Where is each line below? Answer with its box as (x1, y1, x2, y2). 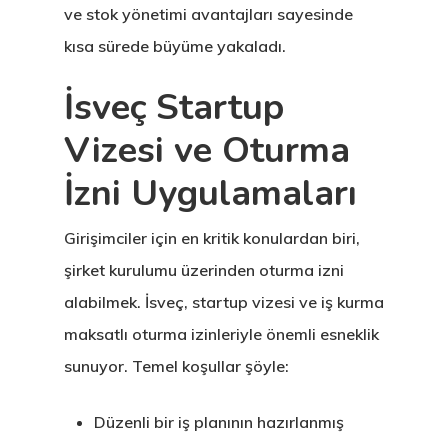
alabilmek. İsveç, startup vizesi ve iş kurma (64, 292, 384, 312)
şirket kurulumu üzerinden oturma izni (64, 260, 344, 280)
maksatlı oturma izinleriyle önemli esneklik (64, 324, 379, 344)
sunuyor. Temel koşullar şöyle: (64, 356, 289, 376)
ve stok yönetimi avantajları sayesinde (64, 4, 353, 24)
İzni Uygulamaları (64, 169, 357, 218)
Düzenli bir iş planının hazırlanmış (94, 412, 344, 432)
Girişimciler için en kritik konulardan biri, (64, 228, 360, 248)
